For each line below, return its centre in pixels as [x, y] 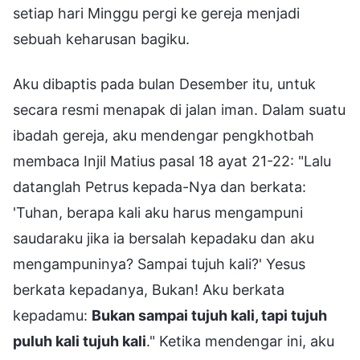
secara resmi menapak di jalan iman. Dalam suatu [179, 109]
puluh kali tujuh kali [80, 341]
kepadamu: [52, 315]
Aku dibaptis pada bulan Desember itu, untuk [164, 84]
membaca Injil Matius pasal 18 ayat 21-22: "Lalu [172, 161]
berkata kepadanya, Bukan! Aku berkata [149, 289]
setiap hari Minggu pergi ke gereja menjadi [156, 13]
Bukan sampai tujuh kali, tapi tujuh [209, 315]
